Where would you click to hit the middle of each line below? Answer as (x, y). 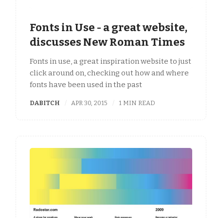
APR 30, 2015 (90, 103)
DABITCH (45, 103)
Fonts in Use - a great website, (109, 28)
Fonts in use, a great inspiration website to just (110, 61)
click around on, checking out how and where (109, 73)
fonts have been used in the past (86, 84)
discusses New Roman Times (107, 42)
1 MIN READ (137, 103)
